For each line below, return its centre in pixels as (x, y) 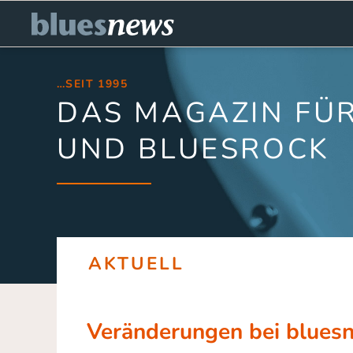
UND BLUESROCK (193, 149)
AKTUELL (136, 263)
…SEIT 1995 (92, 84)
